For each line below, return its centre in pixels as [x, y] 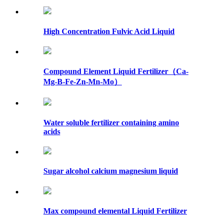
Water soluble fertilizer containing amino [111, 122]
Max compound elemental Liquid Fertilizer [115, 211]
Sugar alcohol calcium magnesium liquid [111, 171]
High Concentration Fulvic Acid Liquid [109, 31]
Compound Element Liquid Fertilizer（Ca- [116, 72]
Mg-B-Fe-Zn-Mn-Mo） [83, 82]
